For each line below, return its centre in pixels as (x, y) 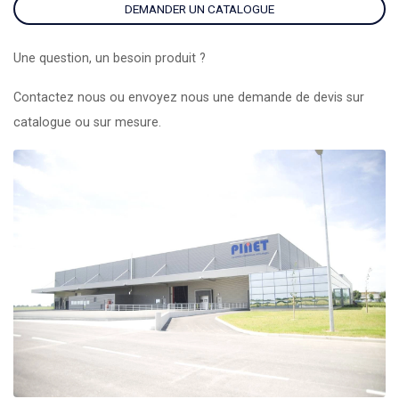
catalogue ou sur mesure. (87, 122)
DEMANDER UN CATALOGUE (199, 9)
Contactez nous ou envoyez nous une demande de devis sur (189, 98)
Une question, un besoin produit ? (110, 58)
